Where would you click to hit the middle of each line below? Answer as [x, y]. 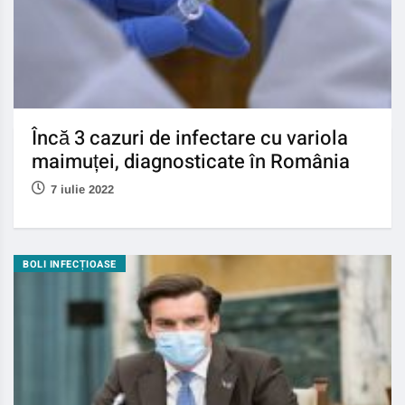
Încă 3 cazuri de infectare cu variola [190, 139]
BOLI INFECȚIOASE [70, 265]
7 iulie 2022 [82, 190]
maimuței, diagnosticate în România [191, 162]
